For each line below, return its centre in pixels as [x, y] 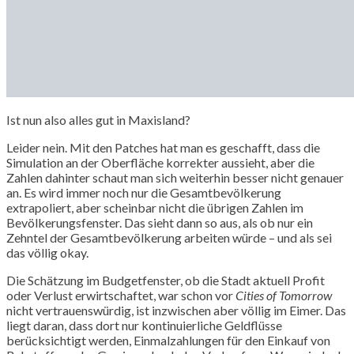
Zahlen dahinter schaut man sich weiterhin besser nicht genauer [175, 177]
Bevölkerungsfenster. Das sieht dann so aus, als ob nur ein [160, 222]
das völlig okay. [47, 252]
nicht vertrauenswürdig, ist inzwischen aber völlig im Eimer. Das [176, 310]
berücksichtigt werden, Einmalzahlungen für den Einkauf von [168, 340]
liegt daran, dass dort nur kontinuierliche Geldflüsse [144, 325]
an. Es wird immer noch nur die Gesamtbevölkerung [144, 192]
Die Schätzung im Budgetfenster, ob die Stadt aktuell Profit [166, 280]
